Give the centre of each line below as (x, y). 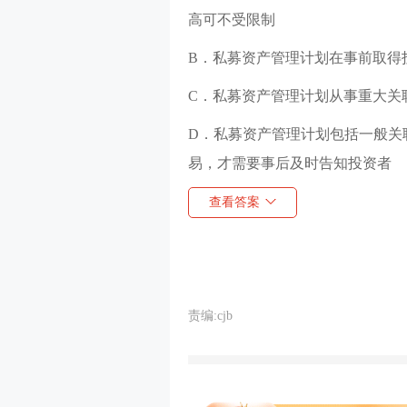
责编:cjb (210, 316)
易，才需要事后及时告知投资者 (290, 163)
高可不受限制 (232, 20)
